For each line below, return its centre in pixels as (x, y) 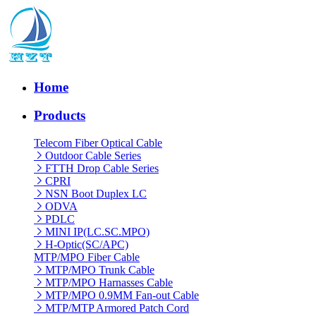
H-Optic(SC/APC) (87, 245)
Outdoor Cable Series (93, 156)
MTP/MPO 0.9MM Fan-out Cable (122, 296)
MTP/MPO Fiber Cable (87, 257)
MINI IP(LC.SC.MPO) (97, 232)
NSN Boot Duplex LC (96, 194)
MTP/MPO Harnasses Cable (109, 283)
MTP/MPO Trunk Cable (100, 270)
